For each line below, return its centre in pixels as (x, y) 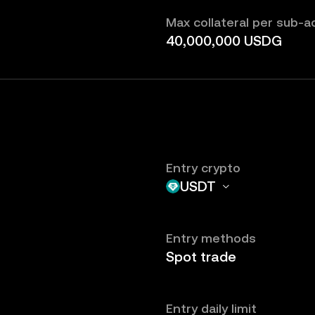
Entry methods (211, 238)
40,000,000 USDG (224, 41)
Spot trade (201, 257)
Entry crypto (203, 168)
